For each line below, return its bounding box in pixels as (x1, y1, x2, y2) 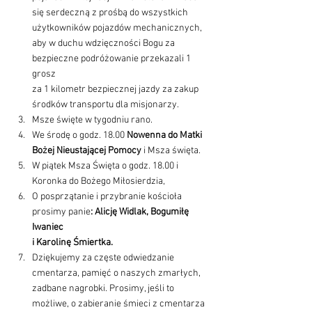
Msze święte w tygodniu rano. (32, 114, 153, 126)
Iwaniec (32, 221, 65, 233)
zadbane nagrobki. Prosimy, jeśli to (32, 283, 176, 295)
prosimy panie (32, 206, 91, 218)
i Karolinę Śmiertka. (32, 237, 113, 249)
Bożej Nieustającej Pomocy (32, 145, 141, 157)
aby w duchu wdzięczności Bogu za (32, 38, 177, 49)
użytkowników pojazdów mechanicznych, (32, 22, 204, 34)
